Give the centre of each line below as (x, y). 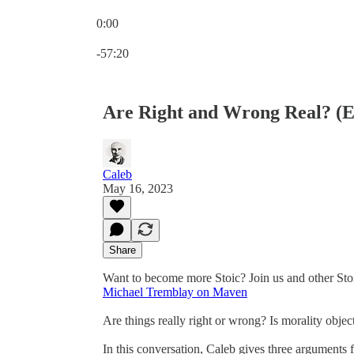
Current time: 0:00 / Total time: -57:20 (190, 37)
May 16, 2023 (138, 188)
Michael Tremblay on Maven (175, 292)
